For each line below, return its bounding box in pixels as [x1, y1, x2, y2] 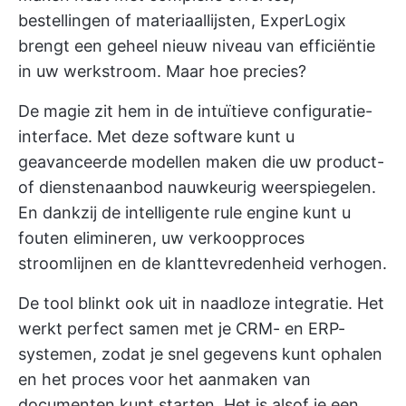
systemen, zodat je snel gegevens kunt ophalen [18, 343, 382, 363]
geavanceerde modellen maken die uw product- [18, 151, 384, 171]
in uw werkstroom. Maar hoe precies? [18, 61, 306, 81]
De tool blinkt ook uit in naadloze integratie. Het [18, 293, 384, 313]
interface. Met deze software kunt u [18, 126, 295, 146]
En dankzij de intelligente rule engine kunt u [18, 202, 351, 222]
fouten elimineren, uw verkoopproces [18, 227, 304, 247]
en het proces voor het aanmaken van [18, 369, 311, 389]
